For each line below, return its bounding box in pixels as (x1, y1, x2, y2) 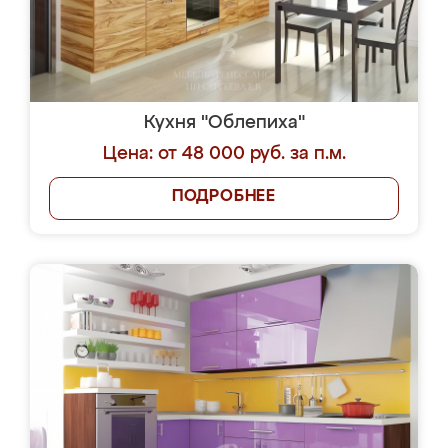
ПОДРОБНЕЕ (171, 189, 277, 205)
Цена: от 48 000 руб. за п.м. (102, 145, 346, 163)
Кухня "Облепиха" (143, 114, 305, 132)
